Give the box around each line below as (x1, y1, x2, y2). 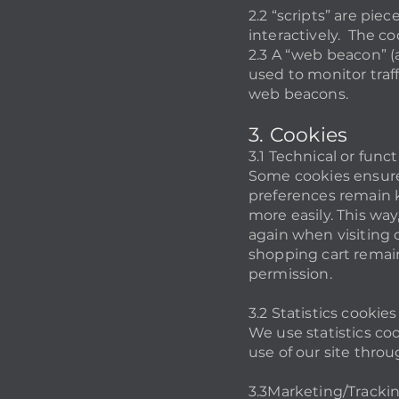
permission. (248, 265, 332, 282)
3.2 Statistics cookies (248, 305, 397, 322)
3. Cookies (248, 123, 348, 147)
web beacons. (248, 85, 348, 102)
